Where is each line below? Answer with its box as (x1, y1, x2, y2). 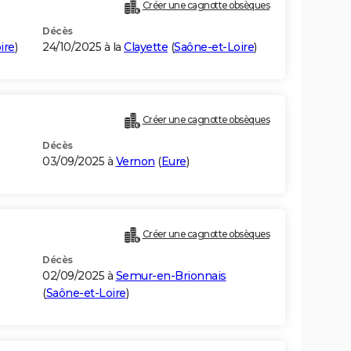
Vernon (115, 154, 155, 169)
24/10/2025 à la (42, 40, 124, 55)
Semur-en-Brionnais (115, 269, 226, 284)
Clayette (124, 40, 168, 55)
